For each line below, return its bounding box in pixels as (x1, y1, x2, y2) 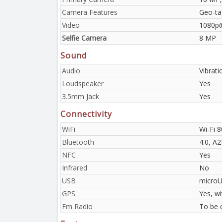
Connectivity (60, 108, 112, 119)
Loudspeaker (62, 78, 104, 88)
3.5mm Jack (62, 91, 99, 101)
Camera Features (62, 7, 117, 17)
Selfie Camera (62, 33, 107, 43)
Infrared (62, 163, 87, 172)
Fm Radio (62, 201, 93, 211)
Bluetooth (62, 137, 94, 147)
